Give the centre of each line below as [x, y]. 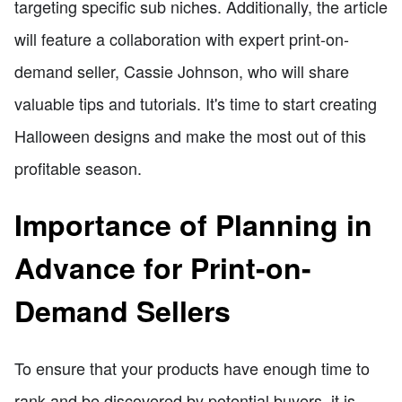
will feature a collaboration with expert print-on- [182, 38]
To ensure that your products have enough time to [192, 367]
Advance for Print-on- [163, 268]
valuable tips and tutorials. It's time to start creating [196, 103]
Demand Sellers [122, 311]
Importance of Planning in [193, 225]
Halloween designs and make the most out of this [190, 135]
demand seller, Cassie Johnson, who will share [182, 70]
